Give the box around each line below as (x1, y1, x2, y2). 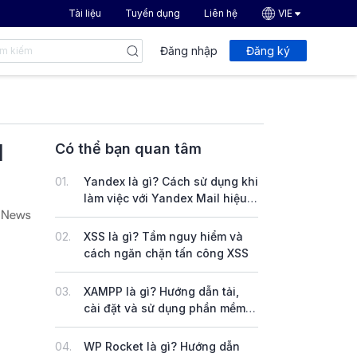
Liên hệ (203, 6, 237, 19)
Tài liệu (68, 6, 101, 19)
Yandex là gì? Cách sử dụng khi (84, 174, 258, 188)
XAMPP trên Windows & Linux (84, 317, 247, 331)
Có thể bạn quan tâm (55, 139, 202, 157)
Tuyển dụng (124, 6, 180, 19)
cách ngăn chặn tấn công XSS (84, 245, 249, 260)
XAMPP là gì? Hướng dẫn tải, (84, 284, 239, 298)
